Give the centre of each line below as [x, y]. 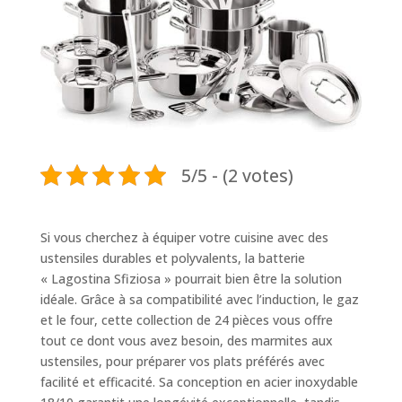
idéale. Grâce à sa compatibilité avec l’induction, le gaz [199, 300]
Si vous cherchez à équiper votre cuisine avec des [184, 238]
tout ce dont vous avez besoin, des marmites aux [186, 341]
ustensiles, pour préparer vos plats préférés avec [182, 362]
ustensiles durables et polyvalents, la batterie [172, 258]
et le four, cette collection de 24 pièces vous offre [186, 320]
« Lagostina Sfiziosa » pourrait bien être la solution [191, 279]
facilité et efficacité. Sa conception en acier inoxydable [199, 382]
